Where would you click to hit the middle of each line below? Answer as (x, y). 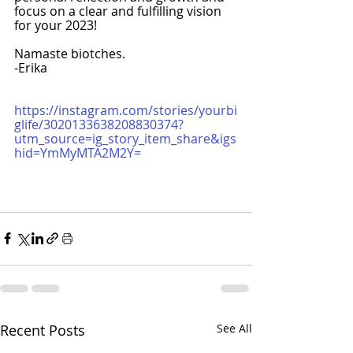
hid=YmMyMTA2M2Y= (78, 152)
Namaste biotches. (70, 53)
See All (234, 328)
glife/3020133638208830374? (99, 124)
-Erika (31, 67)
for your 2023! (56, 25)
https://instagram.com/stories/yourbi (126, 110)
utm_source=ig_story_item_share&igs (125, 138)
